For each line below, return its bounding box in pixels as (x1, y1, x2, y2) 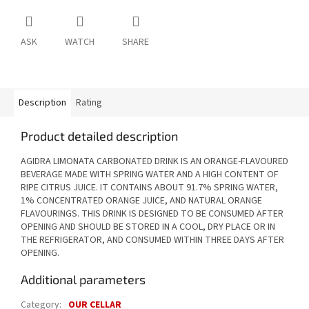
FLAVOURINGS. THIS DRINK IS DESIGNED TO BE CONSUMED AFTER (21, 207, 283, 221)
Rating (76, 96, 102, 110)
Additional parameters (21, 272, 146, 288)
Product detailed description (21, 128, 178, 144)
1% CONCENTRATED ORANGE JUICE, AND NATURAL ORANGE (21, 194, 262, 208)
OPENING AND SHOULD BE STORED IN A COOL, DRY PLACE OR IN (21, 220, 275, 235)
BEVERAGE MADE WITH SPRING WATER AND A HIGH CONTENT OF (21, 168, 279, 182)
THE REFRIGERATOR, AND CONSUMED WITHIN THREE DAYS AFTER (21, 233, 284, 248)
